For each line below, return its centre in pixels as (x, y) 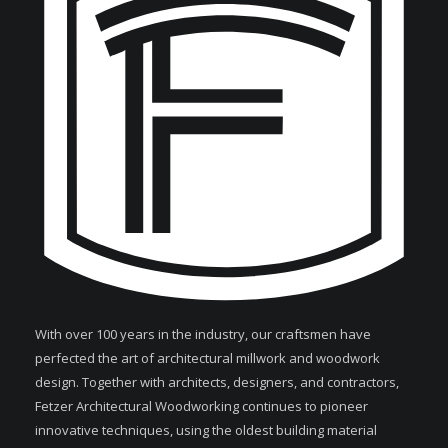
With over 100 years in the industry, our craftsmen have (203, 334)
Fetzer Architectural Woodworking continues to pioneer (201, 406)
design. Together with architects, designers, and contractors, (217, 382)
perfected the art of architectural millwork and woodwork (207, 358)
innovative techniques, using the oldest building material (206, 430)
